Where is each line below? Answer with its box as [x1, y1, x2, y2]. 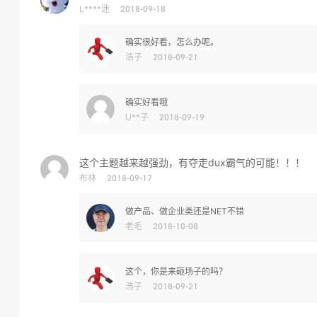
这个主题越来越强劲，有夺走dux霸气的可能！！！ [79, 156, 305, 168]
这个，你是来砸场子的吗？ [125, 266, 227, 277]
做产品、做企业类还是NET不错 [125, 206, 244, 217]
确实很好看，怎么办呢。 [125, 37, 219, 47]
